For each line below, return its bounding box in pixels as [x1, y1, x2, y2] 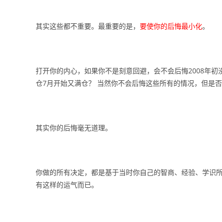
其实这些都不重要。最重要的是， [36, 21, 140, 31]
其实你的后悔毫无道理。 [36, 123, 112, 132]
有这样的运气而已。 [36, 180, 98, 189]
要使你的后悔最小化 [140, 21, 202, 31]
